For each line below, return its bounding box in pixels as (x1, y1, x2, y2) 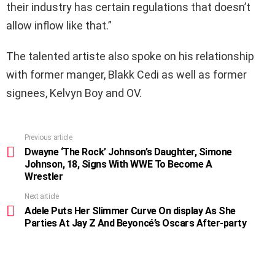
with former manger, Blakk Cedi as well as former (6, 68, 247, 81)
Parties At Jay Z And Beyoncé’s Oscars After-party (25, 217, 247, 229)
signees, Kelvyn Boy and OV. (6, 86, 142, 99)
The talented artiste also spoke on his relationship (6, 49, 254, 63)
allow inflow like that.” (6, 18, 112, 32)
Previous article (25, 133, 72, 142)
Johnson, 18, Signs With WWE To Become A (25, 158, 212, 170)
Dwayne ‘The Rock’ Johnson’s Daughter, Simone (25, 145, 232, 158)
